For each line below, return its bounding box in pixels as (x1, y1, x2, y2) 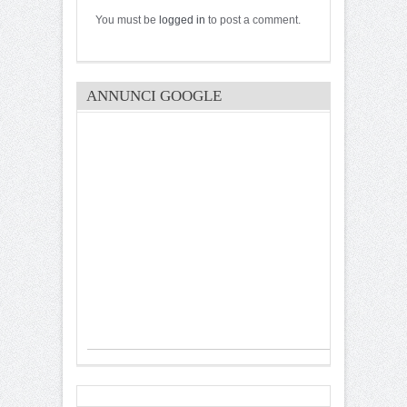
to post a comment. (205, 13, 301, 26)
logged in (159, 13, 205, 26)
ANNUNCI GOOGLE (86, 86, 222, 104)
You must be (95, 13, 159, 26)
